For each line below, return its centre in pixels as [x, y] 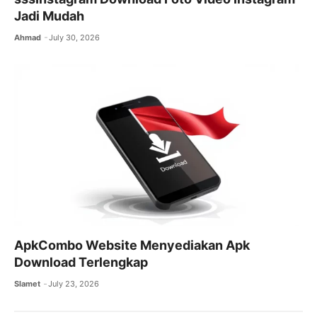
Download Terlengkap [81, 263]
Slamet [27, 284]
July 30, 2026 [75, 37]
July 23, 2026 [74, 284]
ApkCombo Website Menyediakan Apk [132, 246]
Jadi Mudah [49, 16]
